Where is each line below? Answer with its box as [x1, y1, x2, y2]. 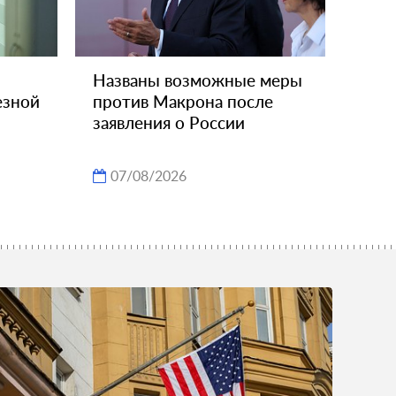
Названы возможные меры [93, 69, 302, 90]
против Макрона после [93, 90, 273, 111]
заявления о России [93, 111, 245, 133]
